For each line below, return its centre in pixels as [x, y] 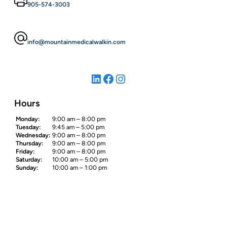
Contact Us [35, 217]
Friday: [25, 151]
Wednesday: [33, 135]
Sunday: [27, 167]
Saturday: [29, 159]
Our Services [37, 209]
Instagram [119, 78]
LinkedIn [93, 78]
